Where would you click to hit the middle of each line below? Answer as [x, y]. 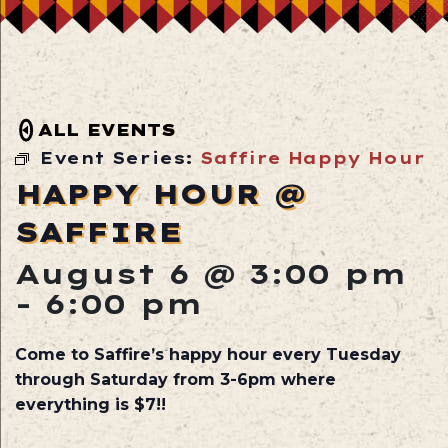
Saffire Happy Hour [312, 157]
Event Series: [120, 157]
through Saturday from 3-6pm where [175, 380]
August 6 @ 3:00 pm [211, 273]
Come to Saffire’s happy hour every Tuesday [208, 355]
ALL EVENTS [106, 129]
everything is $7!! [90, 405]
